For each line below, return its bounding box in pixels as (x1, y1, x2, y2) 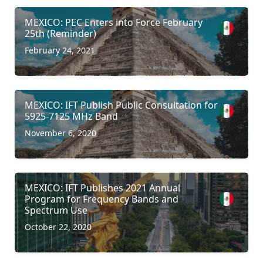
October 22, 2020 (25, 221, 92, 232)
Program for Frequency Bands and (25, 192, 178, 205)
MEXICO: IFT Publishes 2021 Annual (25, 181, 180, 194)
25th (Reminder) (25, 26, 96, 40)
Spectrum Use (25, 203, 87, 217)
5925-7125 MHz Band (25, 109, 118, 123)
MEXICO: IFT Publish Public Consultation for (25, 98, 218, 112)
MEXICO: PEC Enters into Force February (25, 15, 203, 29)
